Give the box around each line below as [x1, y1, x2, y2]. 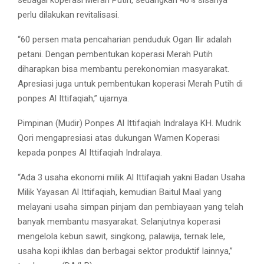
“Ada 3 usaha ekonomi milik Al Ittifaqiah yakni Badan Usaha [18, 171, 245, 183]
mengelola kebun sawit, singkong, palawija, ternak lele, [18, 230, 225, 242]
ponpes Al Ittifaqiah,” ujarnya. [18, 93, 129, 104]
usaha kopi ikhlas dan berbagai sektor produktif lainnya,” [18, 245, 233, 256]
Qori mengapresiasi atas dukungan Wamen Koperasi [18, 132, 220, 143]
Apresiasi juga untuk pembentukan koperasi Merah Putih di [18, 78, 243, 89]
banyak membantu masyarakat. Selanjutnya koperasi [18, 216, 220, 227]
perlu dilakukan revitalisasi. [18, 9, 119, 20]
